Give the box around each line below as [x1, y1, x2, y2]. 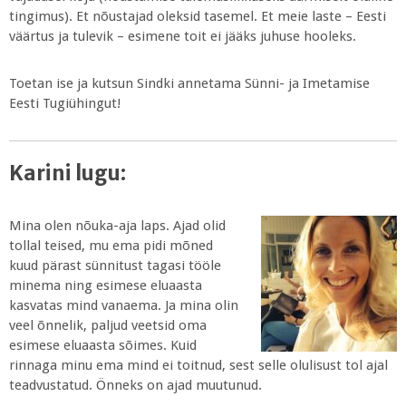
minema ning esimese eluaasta [9, 277, 202, 294]
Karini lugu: [9, 160, 126, 186]
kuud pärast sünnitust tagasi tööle [9, 257, 221, 274]
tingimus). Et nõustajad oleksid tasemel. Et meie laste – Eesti [9, 8, 386, 25]
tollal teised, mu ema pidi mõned [9, 237, 213, 254]
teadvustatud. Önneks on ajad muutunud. [9, 377, 262, 393]
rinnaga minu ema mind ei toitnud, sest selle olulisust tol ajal [9, 357, 388, 373]
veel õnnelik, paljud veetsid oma [9, 317, 207, 333]
